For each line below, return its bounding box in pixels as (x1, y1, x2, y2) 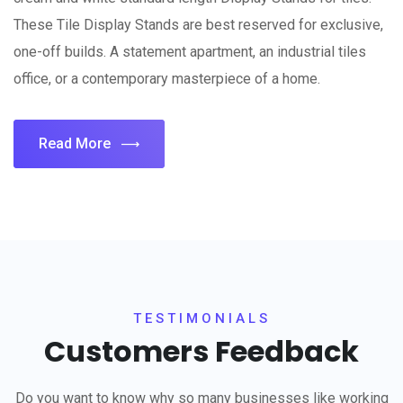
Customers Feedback (44, 331, 359, 372)
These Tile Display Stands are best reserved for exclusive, (13, 16, 383, 33)
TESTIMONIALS (132, 310, 271, 327)
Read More (39, 135, 111, 152)
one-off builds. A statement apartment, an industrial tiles (13, 43, 366, 60)
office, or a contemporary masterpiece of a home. (13, 70, 320, 87)
